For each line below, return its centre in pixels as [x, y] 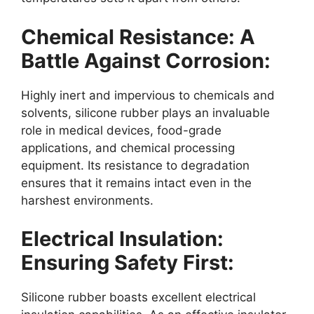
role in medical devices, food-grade [121, 130]
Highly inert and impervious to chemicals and [148, 95]
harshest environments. [87, 200]
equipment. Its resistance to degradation [135, 165]
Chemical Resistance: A [138, 36]
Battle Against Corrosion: [146, 60]
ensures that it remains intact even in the [136, 183]
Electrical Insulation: [122, 239]
